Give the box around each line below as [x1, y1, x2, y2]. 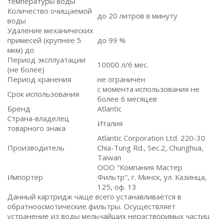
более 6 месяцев [97, 94, 157, 104]
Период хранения [7, 74, 71, 84]
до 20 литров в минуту [97, 11, 177, 21]
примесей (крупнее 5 [7, 35, 81, 45]
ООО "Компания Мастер [97, 162, 182, 172]
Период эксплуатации [7, 55, 86, 65]
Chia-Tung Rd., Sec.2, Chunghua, [97, 143, 203, 153]
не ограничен [97, 74, 145, 84]
